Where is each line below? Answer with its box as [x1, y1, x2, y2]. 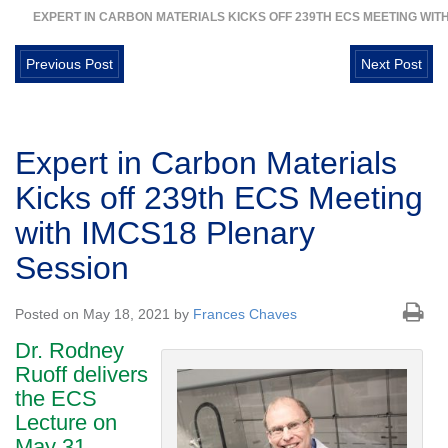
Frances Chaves [193, 306, 297, 323]
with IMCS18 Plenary [15, 215, 315, 252]
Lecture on [15, 410, 117, 436]
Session [15, 250, 129, 287]
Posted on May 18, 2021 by [15, 306, 193, 323]
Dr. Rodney [15, 338, 124, 364]
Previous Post [26, 56, 113, 73]
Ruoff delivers [15, 362, 148, 388]
